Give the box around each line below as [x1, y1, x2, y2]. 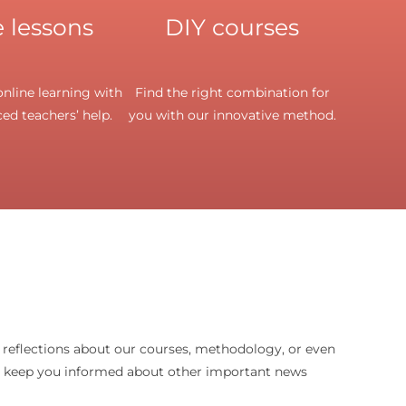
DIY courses [165, 13, 299, 41]
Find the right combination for [134, 83, 330, 101]
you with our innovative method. [128, 106, 336, 123]
